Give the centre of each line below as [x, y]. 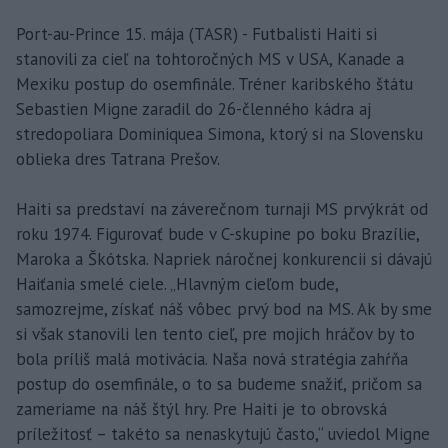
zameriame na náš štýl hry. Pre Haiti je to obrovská [201, 409]
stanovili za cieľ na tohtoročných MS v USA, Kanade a [210, 59]
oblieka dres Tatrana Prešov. [118, 159]
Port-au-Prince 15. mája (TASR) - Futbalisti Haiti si [196, 34]
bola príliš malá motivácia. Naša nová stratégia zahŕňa [212, 359]
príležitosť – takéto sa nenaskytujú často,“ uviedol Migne [223, 434]
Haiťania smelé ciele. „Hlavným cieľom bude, [177, 284]
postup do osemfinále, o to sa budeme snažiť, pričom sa [219, 384]
